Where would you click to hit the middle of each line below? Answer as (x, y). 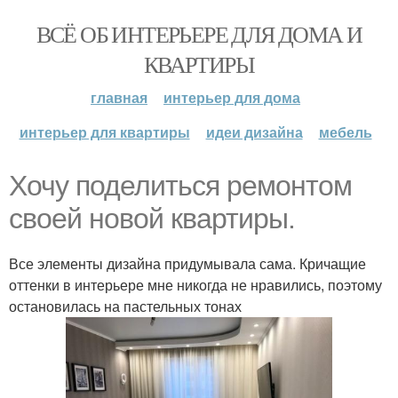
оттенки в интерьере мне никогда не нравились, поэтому (195, 285)
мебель (345, 132)
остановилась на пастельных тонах (125, 306)
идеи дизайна (254, 132)
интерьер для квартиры (104, 132)
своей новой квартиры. (152, 219)
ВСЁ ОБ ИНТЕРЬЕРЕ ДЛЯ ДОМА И (199, 34)
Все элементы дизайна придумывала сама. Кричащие (187, 263)
